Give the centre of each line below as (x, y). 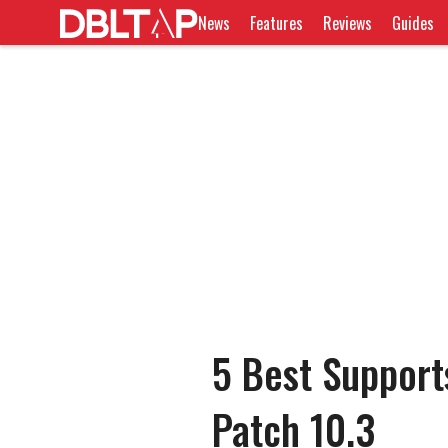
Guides (413, 22)
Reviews (348, 22)
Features (277, 22)
